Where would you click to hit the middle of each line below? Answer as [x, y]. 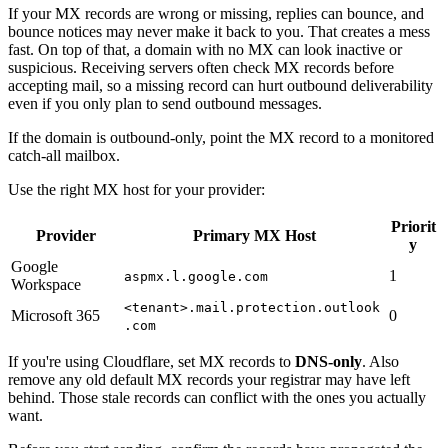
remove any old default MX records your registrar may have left [209, 379]
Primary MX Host [254, 235]
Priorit [413, 226]
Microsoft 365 [55, 315]
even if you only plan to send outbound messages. [165, 103]
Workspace [46, 284]
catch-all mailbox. [64, 155]
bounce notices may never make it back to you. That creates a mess [219, 31]
